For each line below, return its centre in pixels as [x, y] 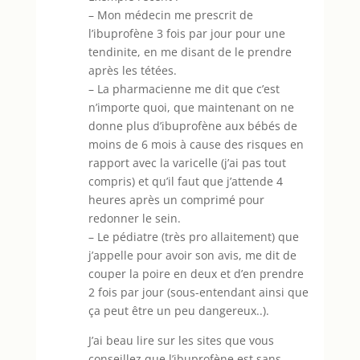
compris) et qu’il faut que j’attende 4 [185, 181]
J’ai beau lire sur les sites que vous [181, 340]
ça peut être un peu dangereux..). [178, 310]
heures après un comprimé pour [176, 199]
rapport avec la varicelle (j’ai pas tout [187, 162]
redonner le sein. [134, 218]
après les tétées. [132, 70]
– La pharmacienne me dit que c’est [184, 88]
